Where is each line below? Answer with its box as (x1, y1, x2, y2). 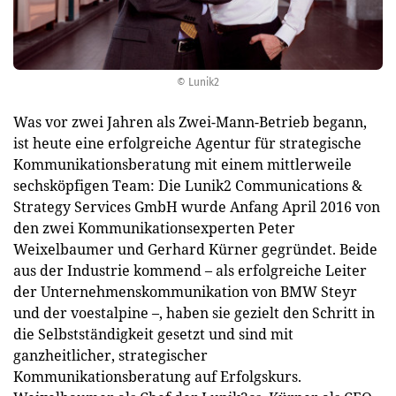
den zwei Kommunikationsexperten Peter (13, 217, 295, 238)
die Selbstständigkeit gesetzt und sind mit (13, 324, 293, 344)
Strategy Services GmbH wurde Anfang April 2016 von (13, 196, 380, 217)
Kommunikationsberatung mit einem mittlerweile (13, 154, 352, 174)
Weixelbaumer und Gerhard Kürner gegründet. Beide (13, 239, 377, 259)
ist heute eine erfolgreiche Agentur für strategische (13, 133, 362, 153)
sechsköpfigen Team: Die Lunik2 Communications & (13, 175, 362, 195)
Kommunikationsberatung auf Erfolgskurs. (13, 366, 301, 386)
